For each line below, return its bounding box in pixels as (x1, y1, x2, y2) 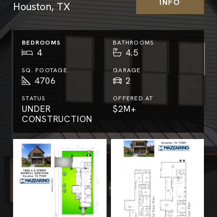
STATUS (22, 93, 46, 102)
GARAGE (113, 66, 141, 75)
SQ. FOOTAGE (22, 66, 67, 75)
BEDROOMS (22, 38, 61, 46)
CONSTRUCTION (22, 113, 93, 124)
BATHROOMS (113, 38, 155, 46)
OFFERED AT (113, 93, 154, 102)
